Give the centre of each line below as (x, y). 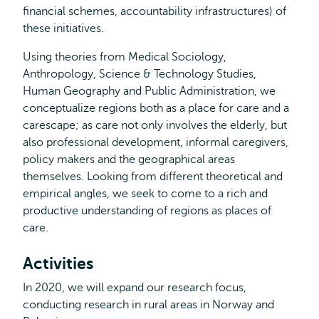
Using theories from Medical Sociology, (125, 57)
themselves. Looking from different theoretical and (153, 177)
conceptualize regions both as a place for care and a (156, 108)
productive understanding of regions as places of (147, 211)
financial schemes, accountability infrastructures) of (155, 11)
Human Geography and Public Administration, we (149, 91)
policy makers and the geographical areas (129, 159)
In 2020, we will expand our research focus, (135, 288)
